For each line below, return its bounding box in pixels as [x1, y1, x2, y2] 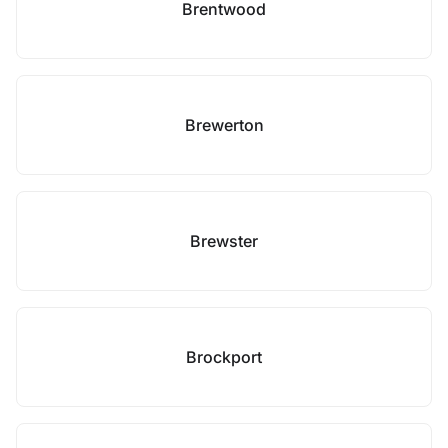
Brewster [190, 231, 258, 251]
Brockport [186, 347, 262, 367]
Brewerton [184, 115, 264, 135]
